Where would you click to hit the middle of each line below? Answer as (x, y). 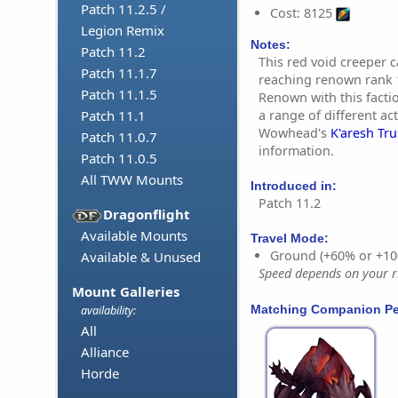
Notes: (271, 44)
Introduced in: (294, 186)
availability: (108, 311)
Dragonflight (147, 215)
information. (296, 150)
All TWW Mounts (132, 180)
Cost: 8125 (303, 13)
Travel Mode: (290, 239)
